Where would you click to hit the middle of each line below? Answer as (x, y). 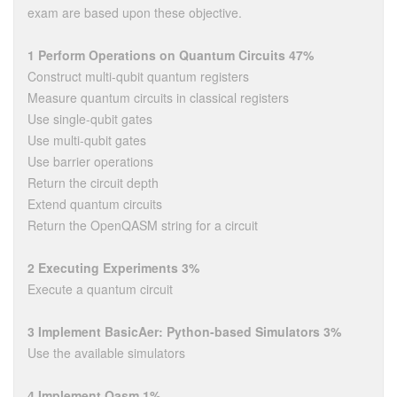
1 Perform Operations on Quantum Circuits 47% (171, 55)
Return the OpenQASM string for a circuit (143, 225)
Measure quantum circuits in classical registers (158, 97)
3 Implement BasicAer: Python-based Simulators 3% (184, 331)
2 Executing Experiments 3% (113, 268)
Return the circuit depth (93, 183)
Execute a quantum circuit (100, 289)
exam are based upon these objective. (135, 12)
